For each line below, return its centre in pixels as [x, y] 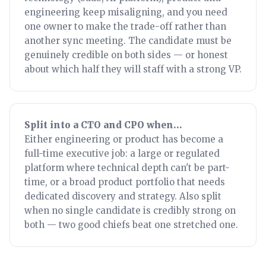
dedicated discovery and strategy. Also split [123, 196]
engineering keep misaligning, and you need [126, 12]
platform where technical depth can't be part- [127, 168]
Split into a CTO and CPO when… [103, 125]
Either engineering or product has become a [124, 139]
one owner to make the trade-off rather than [125, 26]
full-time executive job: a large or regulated [122, 153]
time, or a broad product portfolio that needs [125, 182]
